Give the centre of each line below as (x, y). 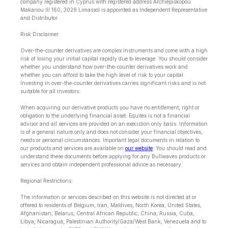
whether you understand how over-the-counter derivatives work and (104, 67)
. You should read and (180, 148)
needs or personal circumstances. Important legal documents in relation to (110, 140)
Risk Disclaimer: (40, 34)
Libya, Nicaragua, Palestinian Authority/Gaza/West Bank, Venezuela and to (113, 222)
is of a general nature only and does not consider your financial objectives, (111, 132)
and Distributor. (39, 18)
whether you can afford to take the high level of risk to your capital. (103, 75)
